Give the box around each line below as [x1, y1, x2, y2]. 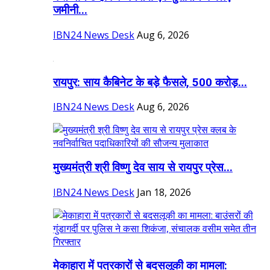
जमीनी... [53, 4, 87, 17]
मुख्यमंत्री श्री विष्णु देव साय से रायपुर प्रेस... [53, 161, 233, 175]
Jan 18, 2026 [137, 185, 191, 199]
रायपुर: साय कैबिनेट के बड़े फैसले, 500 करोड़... [53, 75, 247, 89]
